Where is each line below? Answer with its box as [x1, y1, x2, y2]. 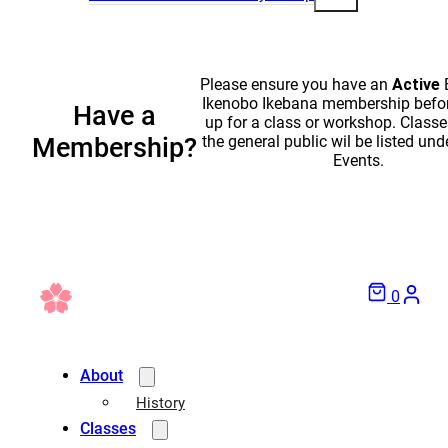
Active [391, 75, 440, 95]
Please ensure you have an [199, 75, 392, 95]
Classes [80, 419, 136, 439]
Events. [332, 151, 384, 171]
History [136, 394, 185, 413]
